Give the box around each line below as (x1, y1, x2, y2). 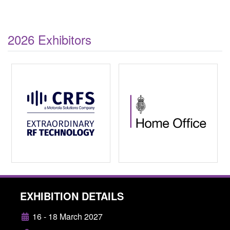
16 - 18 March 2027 (30, 210, 103, 222)
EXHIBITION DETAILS (20, 188, 124, 203)
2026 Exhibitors (8, 30, 91, 48)
